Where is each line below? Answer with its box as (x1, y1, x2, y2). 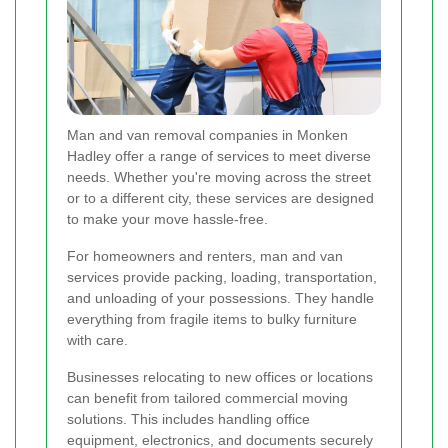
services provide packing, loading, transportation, (67, 268, 377, 285)
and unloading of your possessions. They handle (67, 289, 374, 306)
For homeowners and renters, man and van (67, 247, 343, 264)
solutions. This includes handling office (67, 410, 310, 427)
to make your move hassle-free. (67, 210, 268, 227)
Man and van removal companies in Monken (67, 126, 348, 143)
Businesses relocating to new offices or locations (67, 368, 373, 385)
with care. (67, 331, 128, 348)
